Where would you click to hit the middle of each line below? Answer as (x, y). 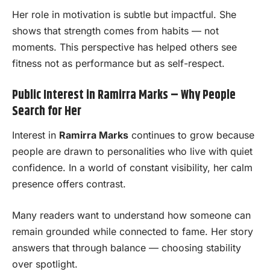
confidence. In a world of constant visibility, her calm (132, 167)
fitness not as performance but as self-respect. (118, 64)
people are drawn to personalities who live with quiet (132, 151)
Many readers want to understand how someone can (131, 215)
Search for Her (47, 111)
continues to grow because (191, 135)
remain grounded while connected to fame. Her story (133, 232)
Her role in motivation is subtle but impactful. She (124, 15)
